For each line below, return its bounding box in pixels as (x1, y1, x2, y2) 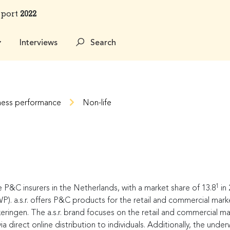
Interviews (17, 39, 60, 47)
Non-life (82, 99, 111, 107)
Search (88, 39, 116, 47)
